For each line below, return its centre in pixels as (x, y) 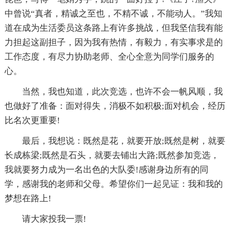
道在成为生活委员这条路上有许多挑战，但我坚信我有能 (113, 28)
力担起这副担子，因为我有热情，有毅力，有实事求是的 (113, 43)
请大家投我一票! (54, 219)
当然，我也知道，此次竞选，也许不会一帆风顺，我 (122, 92)
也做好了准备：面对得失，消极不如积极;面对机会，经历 (115, 106)
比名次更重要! (32, 121)
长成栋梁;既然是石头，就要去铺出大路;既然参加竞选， (112, 156)
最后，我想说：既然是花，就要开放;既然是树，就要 (123, 141)
